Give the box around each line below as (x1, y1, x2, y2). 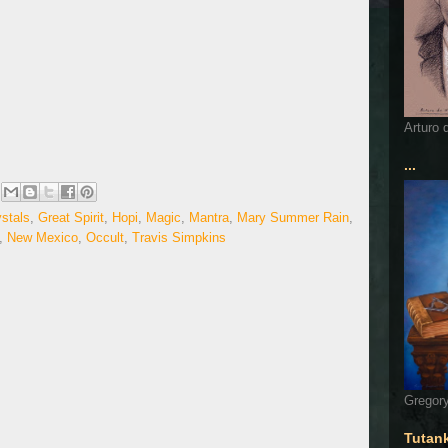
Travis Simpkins (132, 230, 226, 246)
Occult (86, 230, 124, 246)
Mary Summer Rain (237, 210, 349, 226)
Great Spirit (38, 210, 104, 226)
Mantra (189, 210, 229, 226)
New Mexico (7, 230, 78, 246)
